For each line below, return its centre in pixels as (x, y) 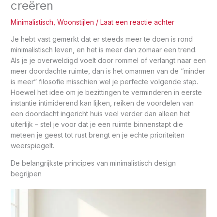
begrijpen (26, 174)
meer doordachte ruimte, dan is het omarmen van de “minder (108, 71)
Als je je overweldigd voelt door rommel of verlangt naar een (108, 61)
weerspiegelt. (32, 146)
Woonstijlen (75, 22)
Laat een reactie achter (137, 22)
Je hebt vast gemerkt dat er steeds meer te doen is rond (101, 39)
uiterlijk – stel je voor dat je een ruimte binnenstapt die (97, 124)
